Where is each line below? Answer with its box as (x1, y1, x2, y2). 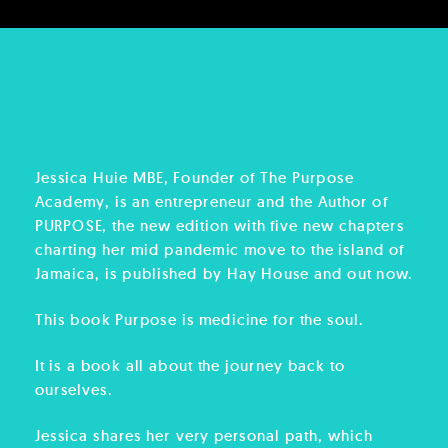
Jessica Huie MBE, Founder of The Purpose (35, 168, 354, 188)
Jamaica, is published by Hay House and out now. (35, 263, 413, 283)
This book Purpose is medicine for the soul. (35, 309, 369, 329)
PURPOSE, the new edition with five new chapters (35, 215, 405, 236)
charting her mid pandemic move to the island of (35, 239, 405, 259)
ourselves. (35, 379, 118, 399)
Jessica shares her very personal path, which (35, 425, 373, 446)
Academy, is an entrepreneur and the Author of (35, 191, 388, 212)
